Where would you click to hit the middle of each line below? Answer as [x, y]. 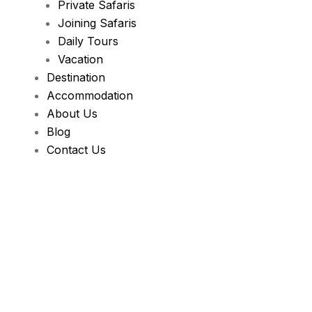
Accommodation [89, 95]
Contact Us [76, 149]
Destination [76, 77]
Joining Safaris [97, 23]
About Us [72, 113]
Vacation [80, 59]
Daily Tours [88, 41]
